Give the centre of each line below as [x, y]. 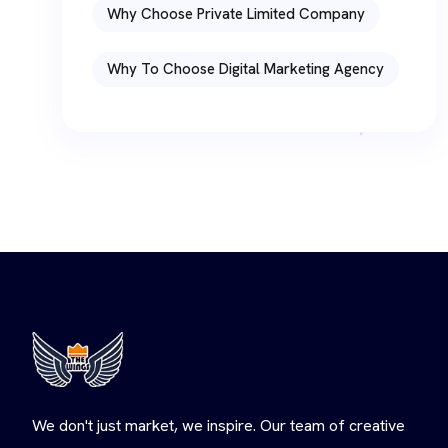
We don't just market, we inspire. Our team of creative [218, 426]
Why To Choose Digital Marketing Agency [245, 69]
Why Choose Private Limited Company [236, 14]
